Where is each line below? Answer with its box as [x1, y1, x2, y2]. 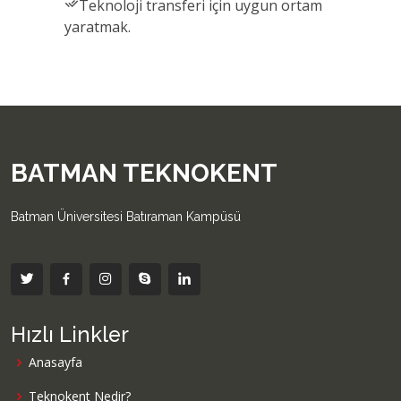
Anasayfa [29, 354, 82, 371]
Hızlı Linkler [11, 322, 129, 346]
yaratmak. [64, 17, 131, 37]
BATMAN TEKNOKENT [11, 158, 277, 188]
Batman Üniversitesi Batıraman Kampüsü [11, 209, 241, 224]
